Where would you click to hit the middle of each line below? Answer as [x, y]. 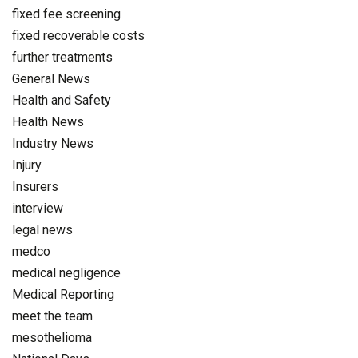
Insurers [35, 186]
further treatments [62, 57]
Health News [48, 121]
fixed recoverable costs [78, 35]
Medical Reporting [63, 294]
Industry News [53, 143]
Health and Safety [62, 100]
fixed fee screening [66, 14]
